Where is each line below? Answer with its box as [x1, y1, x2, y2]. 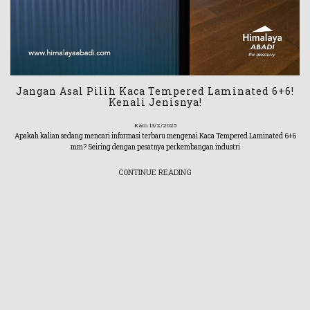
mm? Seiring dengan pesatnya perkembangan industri [70, 142, 240, 152]
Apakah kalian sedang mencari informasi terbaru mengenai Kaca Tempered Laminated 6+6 [14, 131, 296, 140]
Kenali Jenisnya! [108, 95, 202, 109]
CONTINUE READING [118, 166, 192, 177]
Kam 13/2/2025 [134, 121, 176, 129]
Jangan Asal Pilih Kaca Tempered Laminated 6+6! [16, 84, 294, 98]
